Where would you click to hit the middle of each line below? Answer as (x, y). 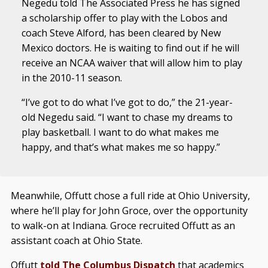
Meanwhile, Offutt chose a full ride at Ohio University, (130, 196)
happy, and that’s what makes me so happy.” (121, 147)
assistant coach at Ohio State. (76, 240)
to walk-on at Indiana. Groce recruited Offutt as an (123, 226)
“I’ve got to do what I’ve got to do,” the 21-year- (127, 102)
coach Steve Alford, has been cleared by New (121, 33)
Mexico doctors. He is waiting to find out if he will (131, 48)
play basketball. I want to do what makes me (121, 132)
